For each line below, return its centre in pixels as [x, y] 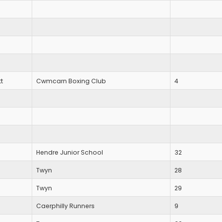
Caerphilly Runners [65, 206]
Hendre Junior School [70, 153]
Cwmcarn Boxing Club [71, 81]
